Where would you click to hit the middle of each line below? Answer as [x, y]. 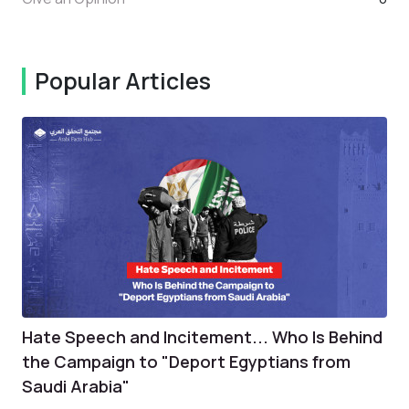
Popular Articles [123, 80]
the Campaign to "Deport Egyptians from [186, 361]
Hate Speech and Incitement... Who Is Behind [202, 336]
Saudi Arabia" [76, 386]
